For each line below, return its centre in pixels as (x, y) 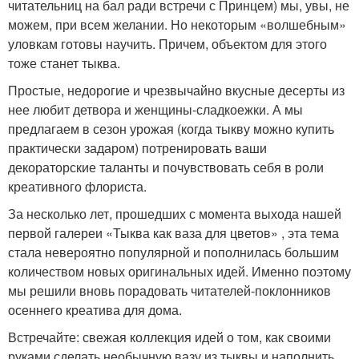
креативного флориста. (77, 187)
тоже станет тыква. (64, 63)
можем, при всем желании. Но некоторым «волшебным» (177, 25)
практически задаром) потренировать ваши (137, 148)
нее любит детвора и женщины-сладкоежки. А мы (155, 110)
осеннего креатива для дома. (95, 310)
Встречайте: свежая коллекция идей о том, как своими (169, 337)
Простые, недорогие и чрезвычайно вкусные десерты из (176, 91)
